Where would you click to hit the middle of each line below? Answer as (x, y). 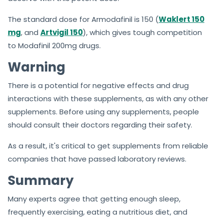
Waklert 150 (182, 19)
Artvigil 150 (62, 32)
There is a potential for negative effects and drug (98, 85)
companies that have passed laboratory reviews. (97, 159)
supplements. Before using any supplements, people (103, 111)
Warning (36, 67)
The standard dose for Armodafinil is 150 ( (83, 19)
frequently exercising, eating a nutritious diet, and (98, 212)
